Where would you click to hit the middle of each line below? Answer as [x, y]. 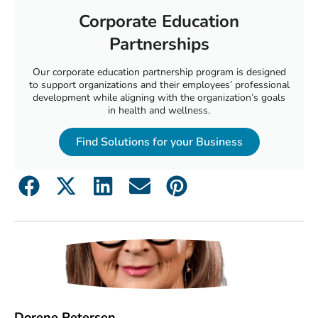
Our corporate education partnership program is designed [159, 72]
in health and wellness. [159, 110]
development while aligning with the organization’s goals [159, 97]
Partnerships [159, 44]
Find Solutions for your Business [159, 142]
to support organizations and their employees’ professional [159, 84]
